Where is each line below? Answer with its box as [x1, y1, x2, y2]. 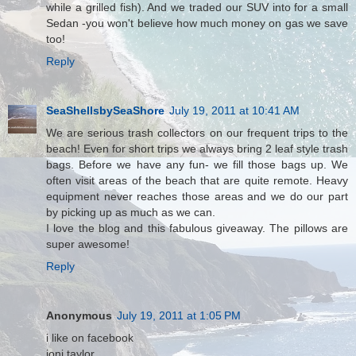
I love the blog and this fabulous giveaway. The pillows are [46, 221, 348, 234]
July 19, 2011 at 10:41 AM [169, 103, 300, 117]
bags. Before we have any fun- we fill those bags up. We [46, 157, 348, 171]
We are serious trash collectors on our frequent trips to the [46, 126, 348, 139]
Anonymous [46, 308, 112, 322]
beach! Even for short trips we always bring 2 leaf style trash [46, 141, 348, 155]
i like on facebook [46, 331, 133, 344]
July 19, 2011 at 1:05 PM [117, 308, 241, 322]
